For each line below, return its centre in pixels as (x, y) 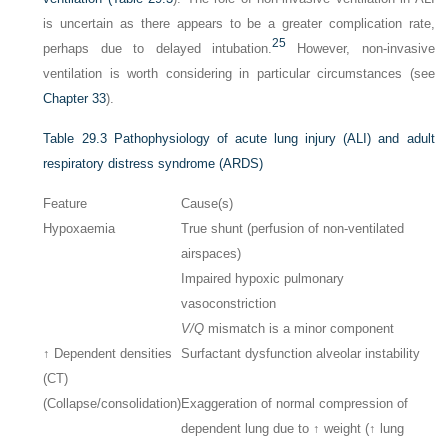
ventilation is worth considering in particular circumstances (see (239, 74)
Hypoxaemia (79, 229)
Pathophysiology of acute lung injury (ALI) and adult (274, 139)
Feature (65, 204)
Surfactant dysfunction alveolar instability (301, 354)
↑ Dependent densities (108, 354)
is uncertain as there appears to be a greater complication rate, (239, 24)
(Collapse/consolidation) (112, 404)
